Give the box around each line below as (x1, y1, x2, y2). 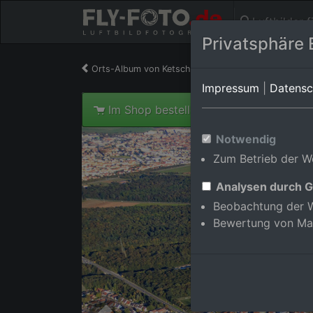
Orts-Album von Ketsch (89, 64, 194, 74)
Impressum (202, 81, 259, 95)
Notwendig (216, 132, 276, 146)
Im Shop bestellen (108, 103, 203, 117)
